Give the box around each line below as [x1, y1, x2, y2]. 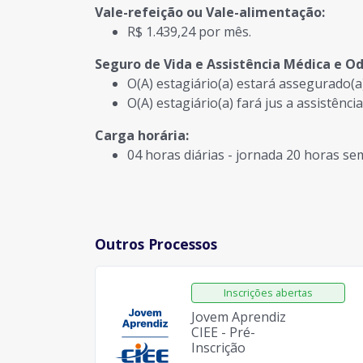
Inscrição [190, 339, 246, 357]
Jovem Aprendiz [190, 308, 286, 326]
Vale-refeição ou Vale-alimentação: [95, 3, 325, 21]
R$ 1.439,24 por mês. [127, 23, 251, 41]
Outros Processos [95, 234, 217, 254]
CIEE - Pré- [190, 323, 255, 341]
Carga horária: [95, 126, 189, 144]
